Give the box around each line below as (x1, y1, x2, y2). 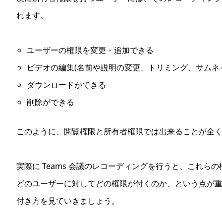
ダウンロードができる (26, 79, 106, 90)
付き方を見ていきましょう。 (16, 195, 119, 206)
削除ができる (26, 96, 74, 108)
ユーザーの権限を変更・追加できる (26, 44, 154, 55)
